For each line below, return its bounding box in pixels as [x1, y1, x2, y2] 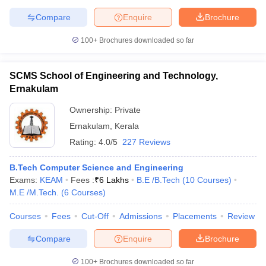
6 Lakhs [99, 175, 129, 185]
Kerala [115, 121, 139, 131]
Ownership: [69, 105, 115, 115]
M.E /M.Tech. [9, 188, 59, 197]
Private [115, 105, 141, 115]
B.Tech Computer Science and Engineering [9, 163, 183, 172]
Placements [173, 211, 217, 221]
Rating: [69, 137, 99, 147]
